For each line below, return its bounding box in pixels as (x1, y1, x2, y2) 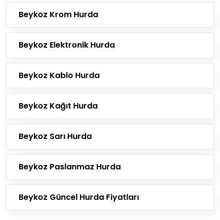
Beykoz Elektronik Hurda (19, 39, 115, 51)
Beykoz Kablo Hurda (19, 70, 100, 81)
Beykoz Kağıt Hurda (19, 100, 98, 111)
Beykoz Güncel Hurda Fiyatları (19, 192, 139, 203)
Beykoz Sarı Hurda (19, 131, 92, 142)
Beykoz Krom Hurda (19, 9, 98, 20)
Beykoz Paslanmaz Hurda (19, 161, 121, 172)
